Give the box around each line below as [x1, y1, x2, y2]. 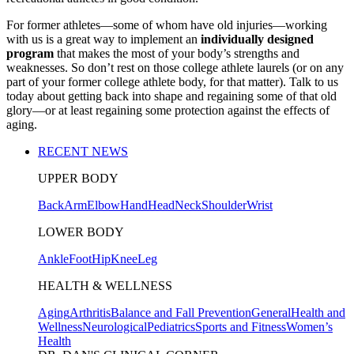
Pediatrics [147, 319, 195, 333]
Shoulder [201, 198, 247, 212]
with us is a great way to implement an [6, 32, 201, 46]
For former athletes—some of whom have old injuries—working [6, 17, 327, 32]
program [6, 46, 54, 60]
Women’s [286, 319, 333, 333]
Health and [291, 305, 345, 319]
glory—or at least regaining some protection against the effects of [6, 103, 330, 117]
